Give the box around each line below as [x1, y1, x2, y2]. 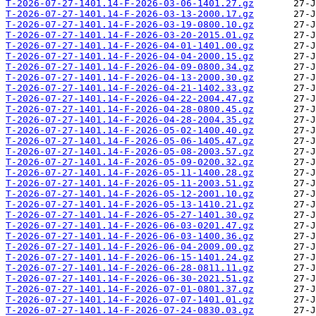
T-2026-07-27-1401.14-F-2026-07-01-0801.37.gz [6, 284, 254, 295]
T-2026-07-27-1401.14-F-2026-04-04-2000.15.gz [6, 51, 254, 62]
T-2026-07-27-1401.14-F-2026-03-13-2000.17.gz [6, 8, 254, 20]
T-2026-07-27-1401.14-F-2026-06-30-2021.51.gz [6, 273, 254, 284]
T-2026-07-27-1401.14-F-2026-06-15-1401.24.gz [6, 252, 254, 263]
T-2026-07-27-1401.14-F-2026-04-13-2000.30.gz [6, 72, 254, 83]
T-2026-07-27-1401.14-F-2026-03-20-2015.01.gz [6, 30, 254, 41]
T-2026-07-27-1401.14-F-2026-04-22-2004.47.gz [6, 93, 254, 104]
